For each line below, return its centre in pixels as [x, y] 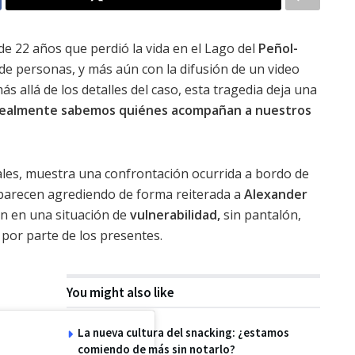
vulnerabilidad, [175, 214]
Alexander [276, 194]
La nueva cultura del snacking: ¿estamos [183, 332]
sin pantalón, [261, 214]
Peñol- [278, 48]
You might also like [120, 292]
